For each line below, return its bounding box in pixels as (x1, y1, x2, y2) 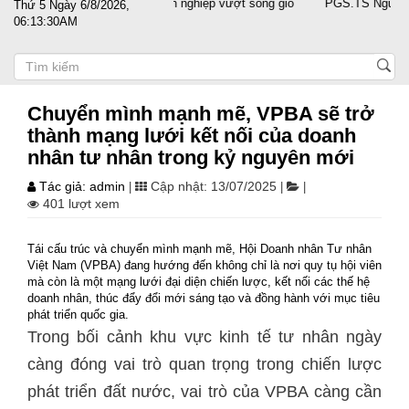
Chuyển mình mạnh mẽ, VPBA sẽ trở (27, 102, 374, 125)
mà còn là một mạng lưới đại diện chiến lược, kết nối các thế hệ (27, 275, 370, 288)
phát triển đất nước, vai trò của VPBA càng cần (27, 383, 382, 401)
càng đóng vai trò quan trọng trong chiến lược (27, 355, 382, 373)
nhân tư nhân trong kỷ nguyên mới (27, 146, 354, 169)
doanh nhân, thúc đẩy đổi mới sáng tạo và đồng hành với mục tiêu (27, 291, 380, 305)
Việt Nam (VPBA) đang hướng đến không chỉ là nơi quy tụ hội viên (27, 258, 382, 272)
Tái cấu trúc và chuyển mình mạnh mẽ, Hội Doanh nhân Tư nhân (27, 242, 372, 256)
